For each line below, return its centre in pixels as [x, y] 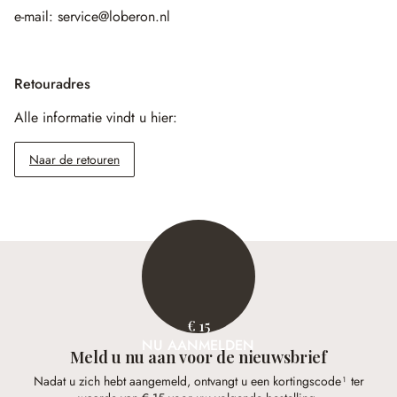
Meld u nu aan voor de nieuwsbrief [198, 357]
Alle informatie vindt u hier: [96, 117]
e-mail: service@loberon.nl [92, 16]
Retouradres [52, 84]
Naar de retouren [74, 160]
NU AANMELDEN [198, 345]
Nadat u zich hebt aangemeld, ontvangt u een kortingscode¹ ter [198, 381]
